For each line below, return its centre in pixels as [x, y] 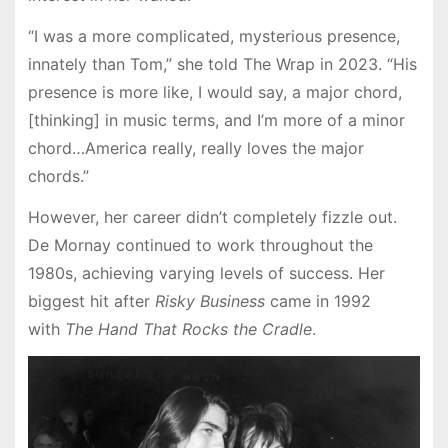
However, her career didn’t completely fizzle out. [212, 216]
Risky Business [209, 300]
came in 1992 [317, 300]
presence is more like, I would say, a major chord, [214, 92]
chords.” [58, 176]
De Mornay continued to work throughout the [200, 244]
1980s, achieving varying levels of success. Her [206, 272]
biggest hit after [91, 300]
